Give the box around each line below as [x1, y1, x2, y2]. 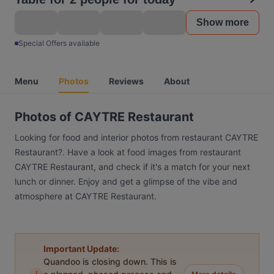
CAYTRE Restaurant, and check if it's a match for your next [15, 161, 250, 172]
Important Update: [43, 243, 119, 254]
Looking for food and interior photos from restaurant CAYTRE [15, 132, 258, 143]
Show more [196, 17, 249, 28]
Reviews [109, 76, 144, 86]
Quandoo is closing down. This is [43, 256, 177, 267]
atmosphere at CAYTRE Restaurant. [15, 191, 157, 201]
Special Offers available [18, 39, 100, 48]
